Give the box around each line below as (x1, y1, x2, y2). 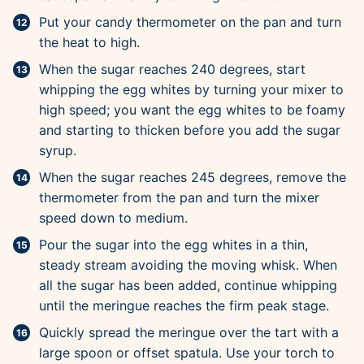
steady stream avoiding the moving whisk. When (39, 257, 337, 274)
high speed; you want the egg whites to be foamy (39, 102, 345, 119)
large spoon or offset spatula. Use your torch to (39, 344, 335, 362)
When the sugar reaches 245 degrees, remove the (39, 169, 346, 186)
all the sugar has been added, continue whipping (39, 277, 337, 294)
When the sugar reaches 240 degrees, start (39, 61, 305, 78)
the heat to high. (39, 34, 144, 51)
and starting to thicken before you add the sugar (39, 122, 340, 139)
